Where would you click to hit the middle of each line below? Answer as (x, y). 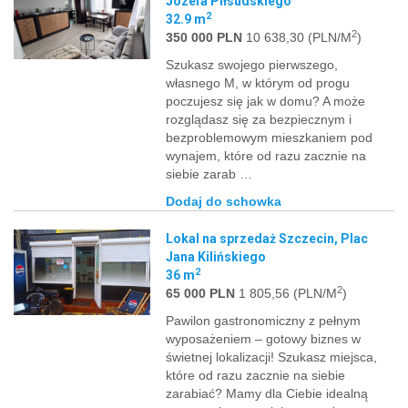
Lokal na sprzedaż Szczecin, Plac (267, 238)
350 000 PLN (204, 37)
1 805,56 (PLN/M (286, 293)
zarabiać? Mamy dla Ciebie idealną (267, 393)
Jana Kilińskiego (216, 256)
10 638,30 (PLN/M (297, 37)
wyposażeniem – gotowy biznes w (264, 338)
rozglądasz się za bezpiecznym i (259, 119)
